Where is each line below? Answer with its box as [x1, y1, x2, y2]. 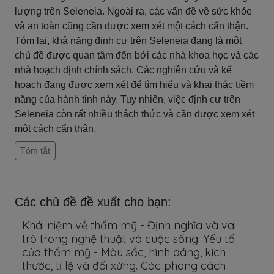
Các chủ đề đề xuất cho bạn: [15, 195, 171, 209]
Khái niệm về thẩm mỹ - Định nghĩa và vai [22, 218, 236, 232]
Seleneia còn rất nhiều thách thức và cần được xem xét [15, 109, 254, 119]
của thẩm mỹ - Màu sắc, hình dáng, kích [22, 245, 226, 259]
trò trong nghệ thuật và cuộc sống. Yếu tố [22, 232, 235, 246]
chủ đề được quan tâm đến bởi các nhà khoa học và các [15, 50, 259, 61]
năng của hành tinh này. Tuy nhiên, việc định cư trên [15, 94, 240, 105]
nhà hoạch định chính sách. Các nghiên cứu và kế [15, 65, 232, 75]
